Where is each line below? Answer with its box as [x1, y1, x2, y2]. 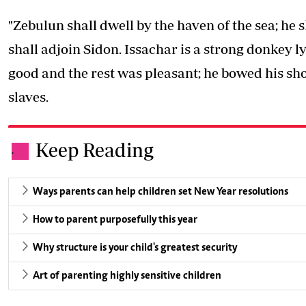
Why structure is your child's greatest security [33, 242, 237, 254]
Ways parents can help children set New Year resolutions [33, 186, 288, 198]
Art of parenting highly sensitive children [33, 270, 221, 282]
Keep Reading [36, 139, 154, 162]
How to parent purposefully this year [33, 214, 197, 226]
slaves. [8, 89, 48, 105]
